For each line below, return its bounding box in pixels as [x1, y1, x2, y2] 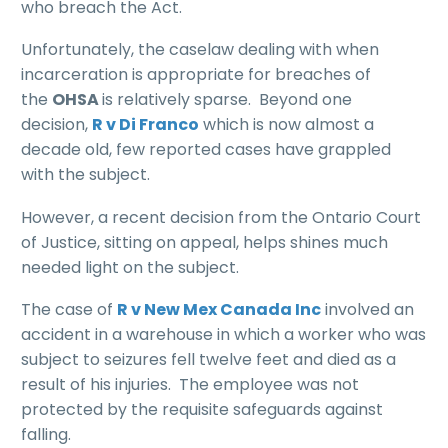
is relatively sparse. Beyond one [102, 88, 352, 112]
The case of [21, 298, 117, 322]
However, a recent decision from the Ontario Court [21, 205, 421, 229]
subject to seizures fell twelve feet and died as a [21, 348, 396, 372]
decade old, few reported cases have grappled [21, 138, 391, 162]
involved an [321, 298, 414, 322]
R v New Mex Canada [117, 298, 295, 322]
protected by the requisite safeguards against [21, 398, 383, 422]
